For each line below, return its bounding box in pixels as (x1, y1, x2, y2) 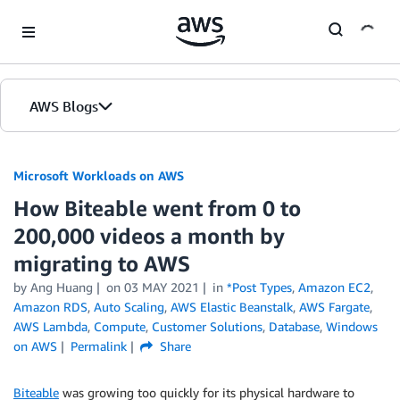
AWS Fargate (299, 299, 370, 314)
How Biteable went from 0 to (13, 196, 301, 221)
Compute (94, 319, 146, 334)
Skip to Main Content (8, 10, 127, 25)
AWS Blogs (29, 97, 98, 115)
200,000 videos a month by (13, 223, 285, 248)
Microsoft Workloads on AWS (13, 168, 184, 183)
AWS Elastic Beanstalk (171, 299, 293, 314)
